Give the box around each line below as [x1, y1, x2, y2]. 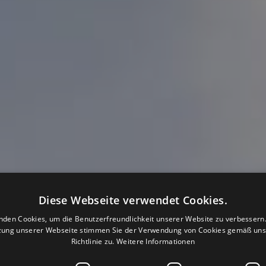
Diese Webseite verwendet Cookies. [38, 193, 228, 207]
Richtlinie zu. [71, 236, 115, 246]
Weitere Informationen [116, 236, 195, 246]
